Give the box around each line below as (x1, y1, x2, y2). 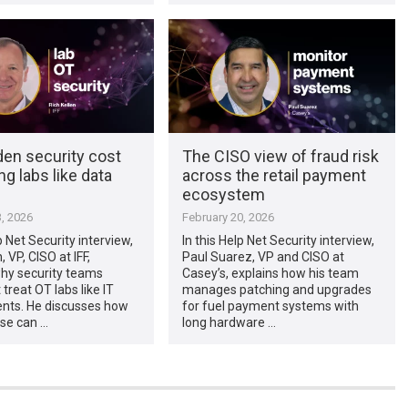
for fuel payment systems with (181, 298, 359, 313)
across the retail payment (181, 165, 366, 185)
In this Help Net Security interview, (181, 232, 374, 248)
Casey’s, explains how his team (181, 265, 359, 280)
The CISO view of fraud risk (181, 146, 379, 166)
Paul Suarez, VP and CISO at (181, 249, 344, 264)
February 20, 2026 (181, 209, 274, 224)
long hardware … (181, 314, 276, 330)
